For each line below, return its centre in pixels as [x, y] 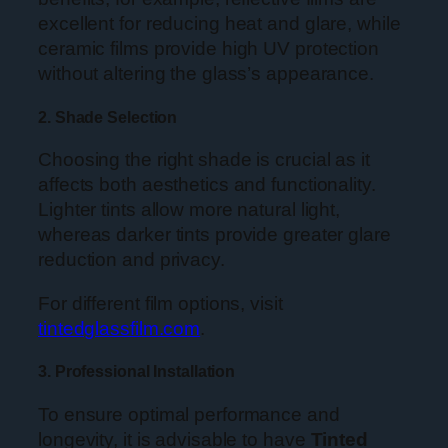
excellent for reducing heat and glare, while [219, 24]
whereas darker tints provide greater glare [214, 235]
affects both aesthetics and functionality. [207, 185]
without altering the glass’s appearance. [206, 74]
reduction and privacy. [131, 260]
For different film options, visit [160, 303]
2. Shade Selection [108, 116]
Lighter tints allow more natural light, [189, 210]
